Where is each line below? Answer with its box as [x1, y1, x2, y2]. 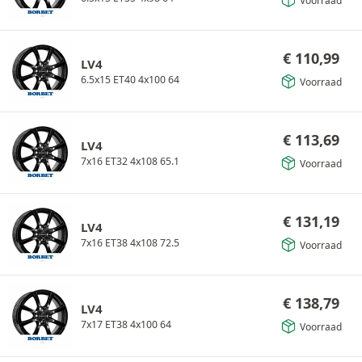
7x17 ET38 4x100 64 [81, 317, 171, 331]
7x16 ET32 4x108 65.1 [81, 154, 179, 168]
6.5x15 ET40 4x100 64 [81, 72, 179, 86]
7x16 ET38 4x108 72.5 [81, 235, 179, 250]
